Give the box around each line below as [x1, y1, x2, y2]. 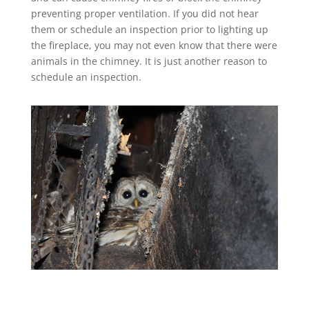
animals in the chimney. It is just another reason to [30, 54, 267, 68]
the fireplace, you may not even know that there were [30, 38, 277, 52]
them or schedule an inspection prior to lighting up [30, 22, 268, 36]
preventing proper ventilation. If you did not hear [30, 6, 259, 20]
